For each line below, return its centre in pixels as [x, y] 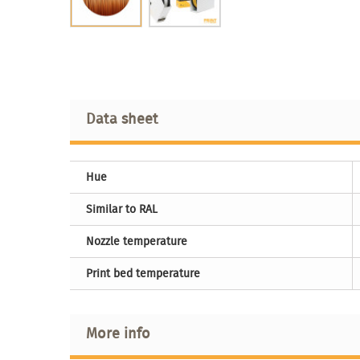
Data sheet [122, 118]
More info [118, 333]
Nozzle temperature [137, 241]
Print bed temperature [143, 273]
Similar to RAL [122, 209]
